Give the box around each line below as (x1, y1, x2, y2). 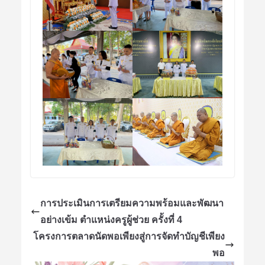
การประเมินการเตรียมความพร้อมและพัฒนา (40, 198, 224, 209)
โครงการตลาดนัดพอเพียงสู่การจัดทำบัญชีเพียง (33, 231, 225, 242)
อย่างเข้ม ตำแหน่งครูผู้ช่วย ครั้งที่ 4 (40, 215, 182, 225)
